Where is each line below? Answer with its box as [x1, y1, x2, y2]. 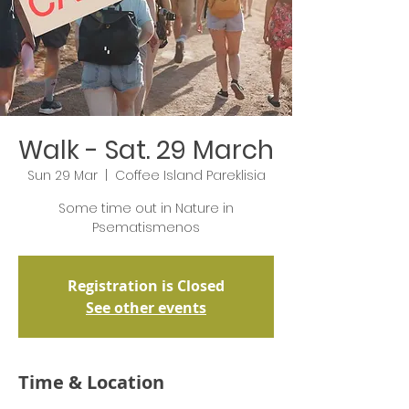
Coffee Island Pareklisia [114, 166, 266, 184]
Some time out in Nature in [58, 199, 234, 217]
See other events [86, 298, 206, 318]
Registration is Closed [68, 276, 225, 296]
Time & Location [18, 370, 164, 394]
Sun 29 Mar [26, 166, 98, 184]
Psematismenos [92, 218, 200, 236]
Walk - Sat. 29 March [18, 132, 274, 168]
